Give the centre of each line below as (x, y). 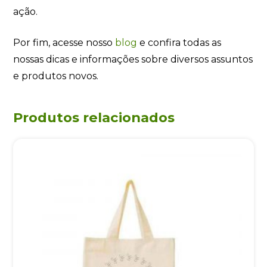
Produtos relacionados (94, 117)
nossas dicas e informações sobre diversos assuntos (133, 59)
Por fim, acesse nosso (64, 42)
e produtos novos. (56, 76)
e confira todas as (179, 42)
